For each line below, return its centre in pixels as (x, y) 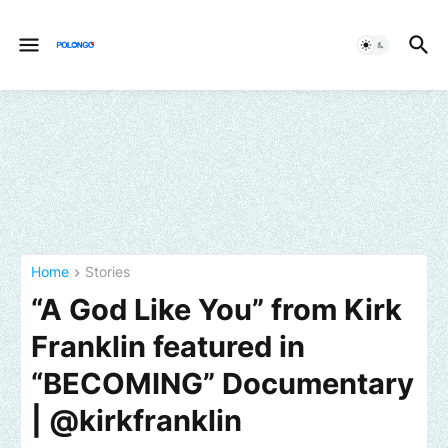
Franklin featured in (168, 347)
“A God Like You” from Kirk (216, 310)
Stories (107, 271)
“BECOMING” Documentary (222, 384)
